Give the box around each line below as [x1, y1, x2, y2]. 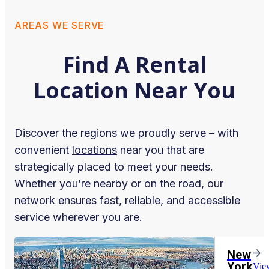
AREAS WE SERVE [14, 19, 105, 31]
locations [72, 144, 117, 156]
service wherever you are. [14, 211, 142, 223]
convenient [14, 144, 72, 156]
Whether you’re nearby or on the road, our [14, 177, 223, 190]
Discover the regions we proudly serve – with [14, 127, 238, 139]
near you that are [117, 144, 204, 156]
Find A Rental [62, 50, 207, 79]
